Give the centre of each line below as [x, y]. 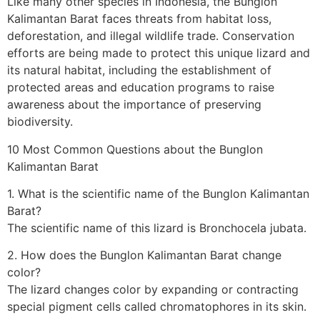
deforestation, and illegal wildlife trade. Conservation [151, 36]
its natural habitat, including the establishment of [139, 70]
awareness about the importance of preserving [134, 105]
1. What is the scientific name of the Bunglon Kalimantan [158, 193]
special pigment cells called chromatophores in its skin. [157, 307]
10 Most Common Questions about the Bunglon [135, 149]
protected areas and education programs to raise [141, 87]
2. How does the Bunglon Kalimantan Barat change [144, 255]
